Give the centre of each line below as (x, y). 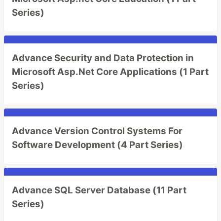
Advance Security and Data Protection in (103, 58)
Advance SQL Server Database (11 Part (99, 190)
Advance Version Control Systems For (97, 131)
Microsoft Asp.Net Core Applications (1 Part (110, 72)
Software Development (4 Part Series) (97, 145)
